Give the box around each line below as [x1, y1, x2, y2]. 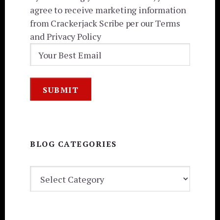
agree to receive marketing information [30, 3, 186, 16]
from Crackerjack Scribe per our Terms [30, 17, 180, 29]
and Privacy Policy [30, 30, 101, 42]
